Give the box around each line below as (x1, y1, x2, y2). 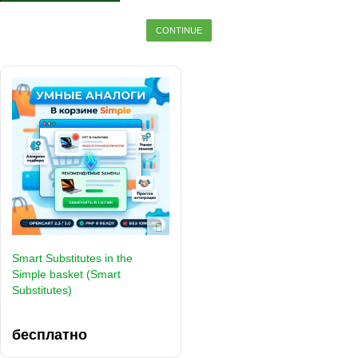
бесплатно (12, 326, 87, 344)
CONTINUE (156, 26, 202, 36)
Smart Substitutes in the (12, 252, 133, 265)
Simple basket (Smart (12, 268, 121, 281)
